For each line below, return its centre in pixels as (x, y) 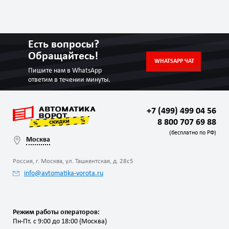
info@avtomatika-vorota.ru (64, 174)
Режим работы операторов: (56, 213)
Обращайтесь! (63, 56)
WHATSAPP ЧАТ (174, 62)
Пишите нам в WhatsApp (65, 71)
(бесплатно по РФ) (193, 133)
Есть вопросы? (64, 44)
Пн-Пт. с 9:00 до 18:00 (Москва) (60, 222)
